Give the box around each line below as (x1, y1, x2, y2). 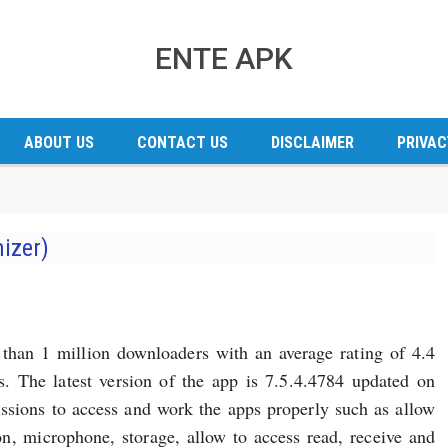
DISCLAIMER (270, 133, 354, 152)
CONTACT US (136, 133, 228, 152)
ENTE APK (155, 41, 293, 76)
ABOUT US (23, 133, 94, 152)
